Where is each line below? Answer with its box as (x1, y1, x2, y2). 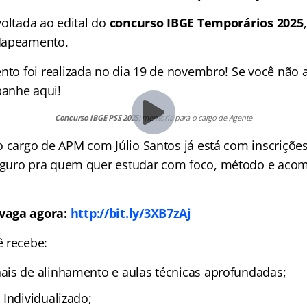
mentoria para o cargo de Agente (140, 112, 253, 123)
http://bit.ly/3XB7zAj (70, 204, 191, 221)
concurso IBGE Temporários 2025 (106, 14, 304, 31)
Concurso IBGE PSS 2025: (54, 112, 140, 123)
